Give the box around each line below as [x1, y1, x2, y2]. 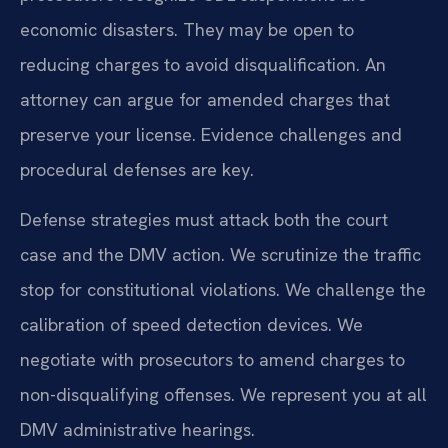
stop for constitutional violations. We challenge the [20, 277, 426, 301]
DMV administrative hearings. [20, 417, 255, 441]
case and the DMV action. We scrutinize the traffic [20, 242, 421, 266]
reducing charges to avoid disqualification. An [20, 53, 386, 77]
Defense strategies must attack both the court [20, 207, 388, 231]
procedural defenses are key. [20, 158, 254, 182]
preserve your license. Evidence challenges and [20, 123, 402, 147]
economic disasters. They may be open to [20, 18, 354, 42]
